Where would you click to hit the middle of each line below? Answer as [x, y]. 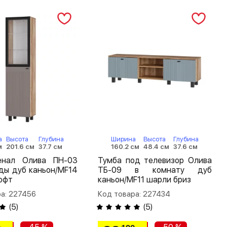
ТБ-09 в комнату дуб [155, 170]
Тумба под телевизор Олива [155, 160]
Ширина [124, 139]
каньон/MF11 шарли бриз [145, 179]
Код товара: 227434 [134, 194]
